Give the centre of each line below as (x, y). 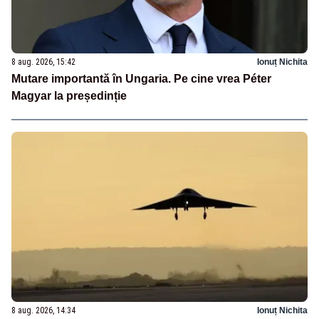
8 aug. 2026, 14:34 (43, 311)
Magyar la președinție (69, 95)
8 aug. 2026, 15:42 (43, 62)
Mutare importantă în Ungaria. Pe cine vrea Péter (141, 78)
